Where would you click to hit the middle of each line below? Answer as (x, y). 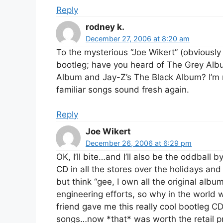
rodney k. (105, 27)
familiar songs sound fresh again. (123, 89)
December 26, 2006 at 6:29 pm (139, 143)
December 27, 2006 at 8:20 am (138, 38)
